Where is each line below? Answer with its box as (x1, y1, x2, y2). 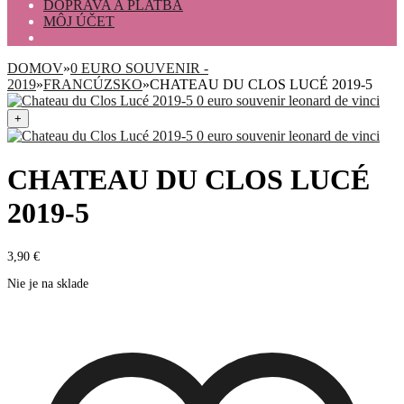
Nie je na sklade (7, 276, 88, 290)
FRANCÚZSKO (43, 77, 142, 92)
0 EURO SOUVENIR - (70, 60, 208, 76)
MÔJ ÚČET (43, 14, 115, 29)
